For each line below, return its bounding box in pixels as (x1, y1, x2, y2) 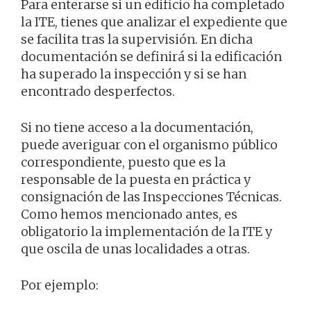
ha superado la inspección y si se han (21, 65, 246, 82)
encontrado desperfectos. (21, 83, 175, 99)
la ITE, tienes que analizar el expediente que (21, 13, 287, 30)
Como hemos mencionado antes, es (21, 205, 237, 222)
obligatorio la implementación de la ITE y (21, 223, 272, 239)
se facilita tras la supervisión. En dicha (21, 31, 253, 47)
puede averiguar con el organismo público (21, 136, 278, 153)
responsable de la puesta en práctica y (21, 171, 251, 187)
